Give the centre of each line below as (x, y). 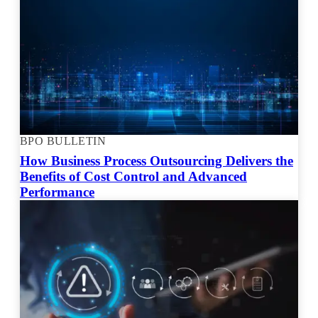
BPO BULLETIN (63, 141)
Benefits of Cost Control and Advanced (133, 176)
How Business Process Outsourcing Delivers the (157, 160)
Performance (57, 192)
